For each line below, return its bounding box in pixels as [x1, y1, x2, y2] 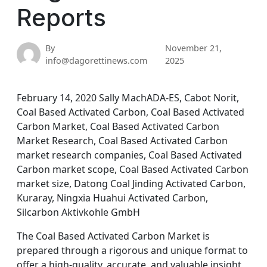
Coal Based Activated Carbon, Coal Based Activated [17, 105, 244, 119]
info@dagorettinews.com [45, 55, 147, 66]
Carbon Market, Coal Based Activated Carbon [17, 120, 219, 133]
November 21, [165, 42, 222, 54]
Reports [17, 3, 106, 32]
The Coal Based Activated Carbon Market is [17, 229, 210, 243]
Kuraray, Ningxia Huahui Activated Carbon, [17, 191, 208, 204]
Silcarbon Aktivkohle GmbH [17, 206, 140, 219]
